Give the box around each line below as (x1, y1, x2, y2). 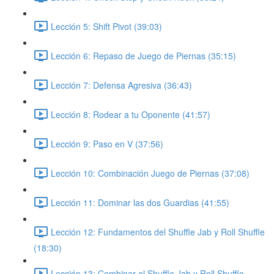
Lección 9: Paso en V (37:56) (51, 137, 163, 150)
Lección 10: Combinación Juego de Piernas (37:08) (51, 166, 250, 179)
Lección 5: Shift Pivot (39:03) (51, 20, 162, 32)
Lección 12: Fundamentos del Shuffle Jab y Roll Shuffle (51, 225, 265, 238)
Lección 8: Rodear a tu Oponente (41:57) (51, 108, 210, 120)
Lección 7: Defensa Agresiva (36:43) (51, 78, 192, 91)
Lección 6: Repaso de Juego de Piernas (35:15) (51, 49, 236, 62)
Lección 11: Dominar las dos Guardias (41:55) (51, 196, 229, 209)
